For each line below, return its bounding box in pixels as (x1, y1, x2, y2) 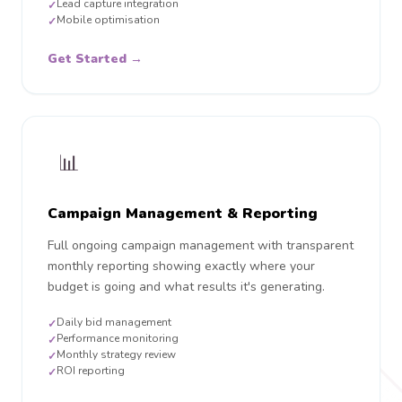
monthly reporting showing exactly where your (48, 258, 315, 275)
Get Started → (48, 50, 143, 67)
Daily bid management (57, 315, 171, 329)
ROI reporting (57, 363, 125, 378)
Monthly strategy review (57, 347, 176, 362)
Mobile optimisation (57, 13, 160, 27)
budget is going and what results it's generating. (48, 278, 325, 295)
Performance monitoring (57, 331, 179, 345)
